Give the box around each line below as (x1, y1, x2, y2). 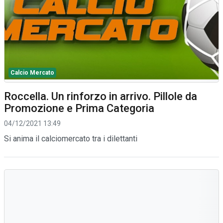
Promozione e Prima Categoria (4, 102, 154, 114)
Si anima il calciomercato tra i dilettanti (4, 133, 137, 143)
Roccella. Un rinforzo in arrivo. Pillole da (4, 90, 197, 103)
